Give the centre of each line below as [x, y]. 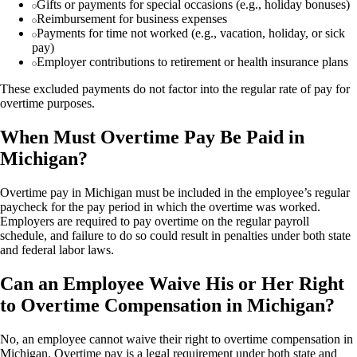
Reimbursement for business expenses [132, 19]
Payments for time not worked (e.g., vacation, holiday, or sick [191, 33]
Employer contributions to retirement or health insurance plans [192, 62]
